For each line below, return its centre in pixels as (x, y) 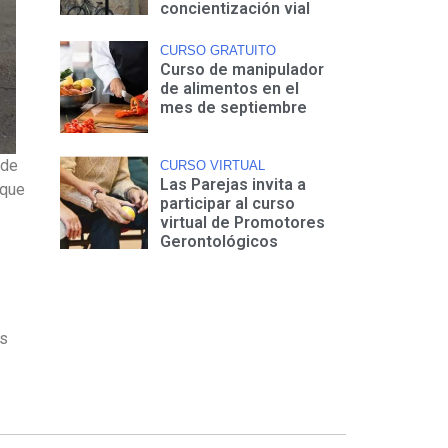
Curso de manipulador (242, 69)
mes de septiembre (234, 107)
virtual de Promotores (243, 223)
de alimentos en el (230, 88)
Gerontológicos (219, 242)
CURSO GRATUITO (218, 50)
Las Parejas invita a (233, 185)
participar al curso (228, 204)
